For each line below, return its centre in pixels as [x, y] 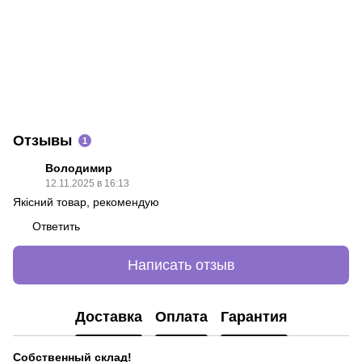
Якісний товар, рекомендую [86, 202]
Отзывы [42, 141]
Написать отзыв [181, 265]
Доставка [108, 316]
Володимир [79, 168]
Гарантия [254, 316]
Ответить [56, 227]
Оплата [181, 316]
